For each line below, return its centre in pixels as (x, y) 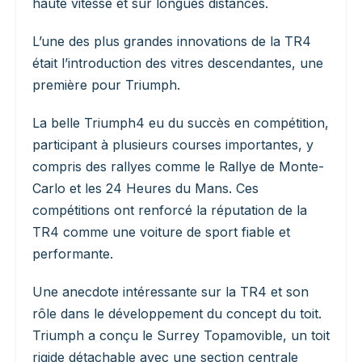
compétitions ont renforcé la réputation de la (170, 210)
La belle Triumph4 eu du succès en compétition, (181, 123)
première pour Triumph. (106, 85)
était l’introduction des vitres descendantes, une (178, 63)
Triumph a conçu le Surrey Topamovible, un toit (181, 336)
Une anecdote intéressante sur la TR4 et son (170, 292)
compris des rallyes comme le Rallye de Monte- (178, 167)
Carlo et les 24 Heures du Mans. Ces (145, 189)
